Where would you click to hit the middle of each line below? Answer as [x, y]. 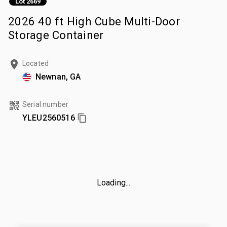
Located [36, 63]
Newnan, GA [58, 77]
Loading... [113, 182]
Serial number [45, 104]
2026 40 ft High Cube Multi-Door [94, 21]
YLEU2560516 [49, 118]
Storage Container [56, 35]
